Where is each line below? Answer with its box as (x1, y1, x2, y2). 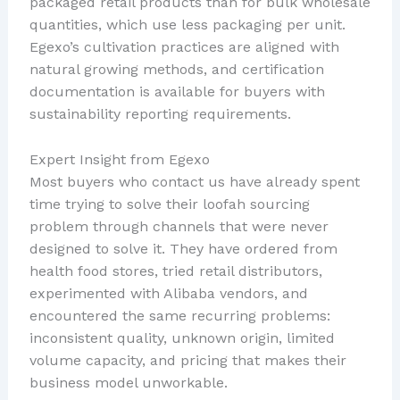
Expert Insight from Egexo (29, 150, 210, 168)
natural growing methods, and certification (29, 61, 324, 79)
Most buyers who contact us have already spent (29, 172, 360, 190)
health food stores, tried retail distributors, (29, 262, 322, 279)
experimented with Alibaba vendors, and (29, 284, 308, 302)
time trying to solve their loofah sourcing (29, 195, 310, 212)
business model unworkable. (29, 373, 228, 391)
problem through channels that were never (29, 217, 329, 235)
